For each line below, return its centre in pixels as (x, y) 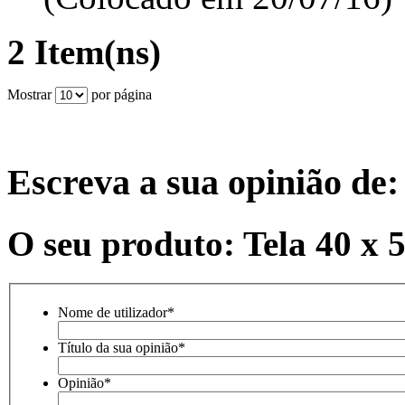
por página (120, 94)
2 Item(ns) (84, 52)
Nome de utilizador (113, 312)
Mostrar (29, 94)
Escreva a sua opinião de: (203, 183)
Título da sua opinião (118, 347)
